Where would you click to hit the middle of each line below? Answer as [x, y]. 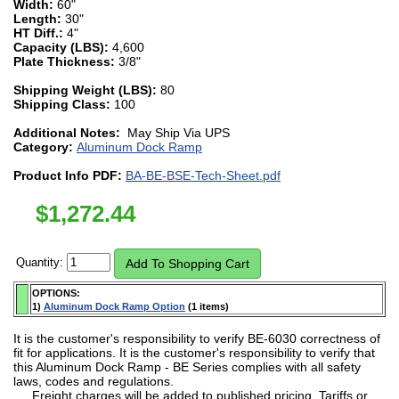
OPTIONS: [56, 293]
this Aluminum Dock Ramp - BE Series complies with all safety [187, 366]
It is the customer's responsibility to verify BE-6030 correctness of [197, 338]
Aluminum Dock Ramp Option [114, 306]
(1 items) [207, 306]
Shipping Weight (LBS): [87, 90]
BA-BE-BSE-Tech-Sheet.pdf [203, 175]
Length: [39, 18]
